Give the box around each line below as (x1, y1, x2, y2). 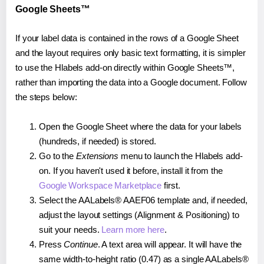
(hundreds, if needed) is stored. (39, 136, 156, 146)
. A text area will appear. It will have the (97, 239, 242, 249)
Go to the (39, 150, 76, 161)
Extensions (76, 150, 118, 161)
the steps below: (15, 91, 77, 102)
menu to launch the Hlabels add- (118, 150, 243, 161)
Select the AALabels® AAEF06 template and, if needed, (39, 194, 247, 205)
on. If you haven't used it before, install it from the (39, 165, 223, 176)
